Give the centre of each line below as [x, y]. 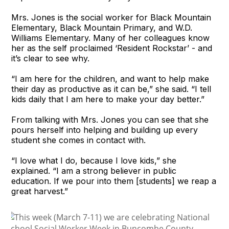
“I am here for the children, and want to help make [110, 78]
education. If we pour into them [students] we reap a [114, 181]
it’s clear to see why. [51, 58]
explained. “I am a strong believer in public [94, 170]
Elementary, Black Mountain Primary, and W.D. [102, 27]
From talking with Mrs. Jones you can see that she [110, 119]
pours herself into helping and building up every [105, 130]
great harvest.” [40, 191]
